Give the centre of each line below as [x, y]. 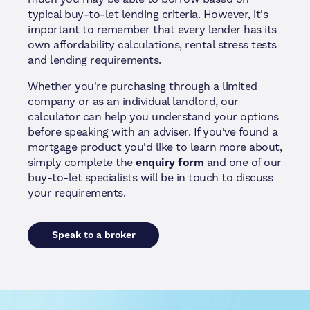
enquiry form [170, 163]
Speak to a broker [93, 236]
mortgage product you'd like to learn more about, [155, 147]
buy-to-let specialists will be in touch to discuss [150, 178]
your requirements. [76, 193]
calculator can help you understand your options [153, 117]
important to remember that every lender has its [152, 30]
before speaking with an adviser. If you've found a [153, 132]
